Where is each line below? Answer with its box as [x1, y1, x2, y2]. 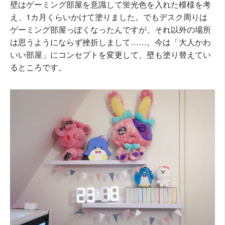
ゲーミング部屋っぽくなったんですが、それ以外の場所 [10, 24, 211, 36]
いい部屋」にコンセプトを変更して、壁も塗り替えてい [10, 49, 211, 61]
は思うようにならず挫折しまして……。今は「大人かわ [10, 36, 211, 48]
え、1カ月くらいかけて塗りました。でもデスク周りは [10, 11, 207, 23]
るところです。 [10, 61, 66, 73]
